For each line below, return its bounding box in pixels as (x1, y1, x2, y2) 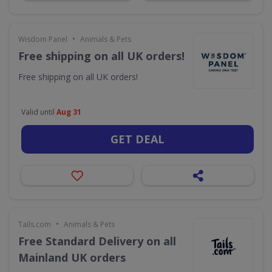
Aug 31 (56, 107, 81, 117)
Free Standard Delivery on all (18, 234, 176, 248)
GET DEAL (110, 132, 165, 146)
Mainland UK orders (18, 250, 126, 265)
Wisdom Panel (18, 34, 67, 44)
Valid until (21, 107, 56, 117)
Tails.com (18, 219, 51, 229)
